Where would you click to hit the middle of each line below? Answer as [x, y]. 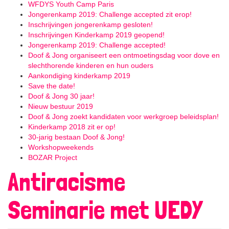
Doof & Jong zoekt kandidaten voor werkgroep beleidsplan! [123, 117]
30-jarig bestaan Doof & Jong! [76, 137]
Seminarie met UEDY [105, 210]
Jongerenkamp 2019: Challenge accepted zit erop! [110, 15]
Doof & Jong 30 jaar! [61, 96]
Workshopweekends [61, 147]
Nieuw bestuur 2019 [61, 107]
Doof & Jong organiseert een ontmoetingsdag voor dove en [124, 55]
